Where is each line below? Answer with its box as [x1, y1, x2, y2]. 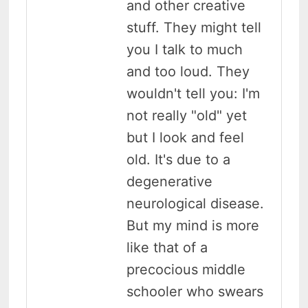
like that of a [126, 239, 208, 256]
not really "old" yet [126, 107, 247, 124]
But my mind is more [126, 217, 260, 234]
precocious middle [126, 261, 246, 278]
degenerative [126, 173, 213, 190]
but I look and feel [126, 129, 245, 146]
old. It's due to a [126, 151, 231, 168]
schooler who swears [126, 283, 264, 300]
